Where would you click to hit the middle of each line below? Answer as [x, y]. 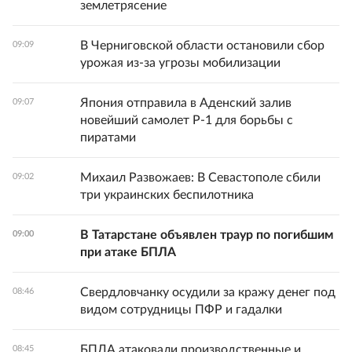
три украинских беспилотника [167, 195]
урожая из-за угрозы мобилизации [180, 63]
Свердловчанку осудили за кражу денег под [208, 292]
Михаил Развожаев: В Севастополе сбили [200, 178]
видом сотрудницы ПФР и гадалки [181, 310]
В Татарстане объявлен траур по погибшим [207, 235]
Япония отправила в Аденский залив [186, 103]
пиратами [108, 137]
